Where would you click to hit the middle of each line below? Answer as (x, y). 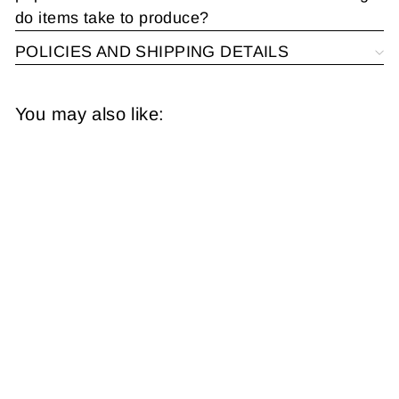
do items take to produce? (112, 17)
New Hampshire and (100, 363)
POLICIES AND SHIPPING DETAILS (152, 51)
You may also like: (90, 114)
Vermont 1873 (81, 382)
